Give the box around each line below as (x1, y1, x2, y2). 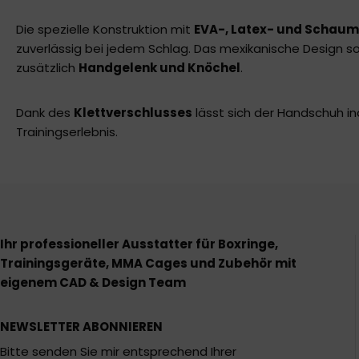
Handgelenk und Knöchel (79, 59, 240, 77)
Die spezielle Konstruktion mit (16, 21, 194, 38)
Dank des (16, 104, 74, 122)
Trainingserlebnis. (16, 123, 118, 141)
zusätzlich (16, 59, 79, 77)
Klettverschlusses (74, 104, 192, 122)
